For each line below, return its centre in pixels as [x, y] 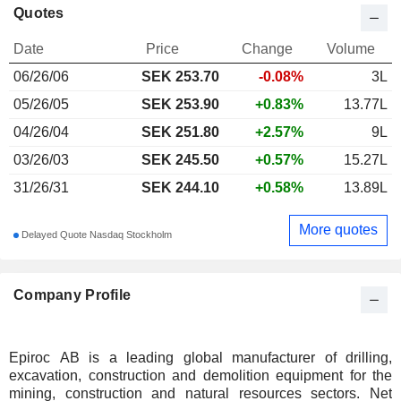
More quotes [338, 230]
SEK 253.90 [180, 104]
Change [267, 48]
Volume [351, 48]
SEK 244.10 [180, 187]
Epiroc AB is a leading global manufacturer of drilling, [200, 357]
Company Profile [73, 294]
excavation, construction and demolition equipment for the [200, 375]
